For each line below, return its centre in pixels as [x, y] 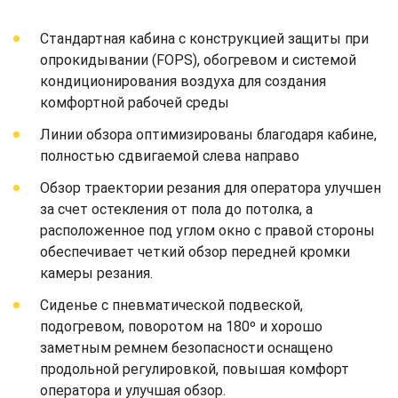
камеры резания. [96, 273]
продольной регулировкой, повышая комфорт [195, 369]
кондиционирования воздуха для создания [183, 81]
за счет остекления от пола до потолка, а [176, 209]
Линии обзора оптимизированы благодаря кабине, [208, 134]
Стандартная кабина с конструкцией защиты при [204, 38]
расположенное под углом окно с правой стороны [207, 230]
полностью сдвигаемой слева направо [170, 155]
